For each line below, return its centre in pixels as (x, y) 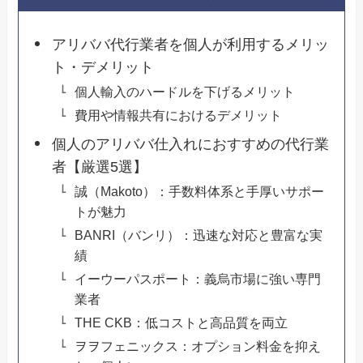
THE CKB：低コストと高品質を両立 (181, 323)
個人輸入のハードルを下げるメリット (184, 91)
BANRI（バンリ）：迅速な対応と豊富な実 (198, 235)
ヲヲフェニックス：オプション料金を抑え (197, 346)
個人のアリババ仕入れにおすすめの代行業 (190, 144)
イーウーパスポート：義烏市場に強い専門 (197, 279)
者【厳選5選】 (99, 167)
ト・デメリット (102, 67)
